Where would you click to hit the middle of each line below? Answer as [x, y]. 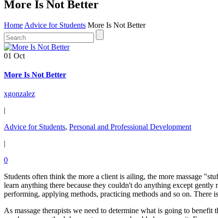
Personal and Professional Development [130, 127]
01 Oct [14, 55]
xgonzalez [19, 94]
